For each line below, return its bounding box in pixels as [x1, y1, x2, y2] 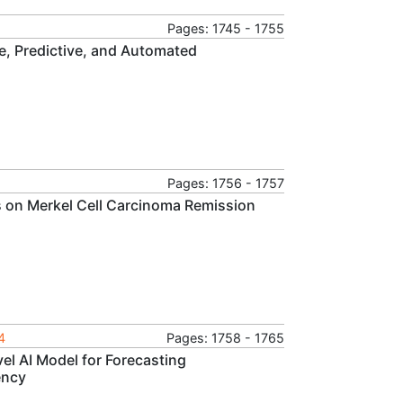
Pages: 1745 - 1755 [167, 20, 284, 36]
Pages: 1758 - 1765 [166, 329, 284, 345]
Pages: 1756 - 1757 [167, 175, 284, 191]
